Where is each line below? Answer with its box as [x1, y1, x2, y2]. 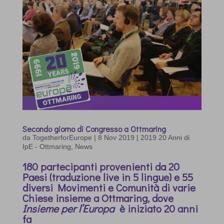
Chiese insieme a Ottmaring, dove [22, 190, 173, 205]
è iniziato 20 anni [116, 201, 198, 215]
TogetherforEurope [32, 133, 92, 141]
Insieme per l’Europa [22, 201, 117, 215]
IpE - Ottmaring [22, 142, 71, 150]
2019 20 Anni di [140, 133, 189, 141]
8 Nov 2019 [97, 133, 134, 141]
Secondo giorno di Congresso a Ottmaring [22, 123, 166, 134]
